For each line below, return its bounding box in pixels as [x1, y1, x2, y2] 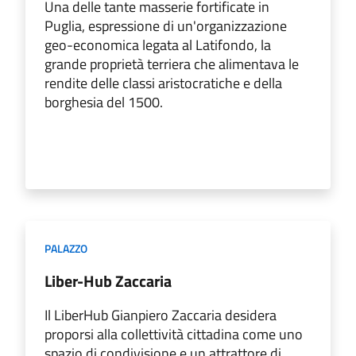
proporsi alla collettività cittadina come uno [44, 323, 303, 345]
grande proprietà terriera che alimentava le [44, 52, 299, 75]
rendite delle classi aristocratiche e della [44, 72, 282, 94]
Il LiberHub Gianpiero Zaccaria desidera [44, 304, 277, 326]
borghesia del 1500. [44, 91, 163, 113]
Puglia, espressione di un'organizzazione [44, 14, 287, 37]
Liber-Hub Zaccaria [44, 268, 172, 293]
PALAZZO [44, 239, 87, 257]
